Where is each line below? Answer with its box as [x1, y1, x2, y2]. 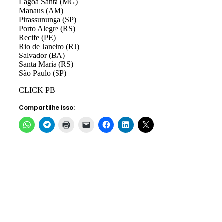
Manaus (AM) [19, 6, 63, 15]
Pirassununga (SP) [19, 15, 76, 24]
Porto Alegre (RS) [19, 24, 75, 33]
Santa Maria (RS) [19, 59, 73, 68]
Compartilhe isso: [19, 103, 75, 111]
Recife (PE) [19, 33, 55, 42]
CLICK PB [19, 85, 55, 94]
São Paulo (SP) [19, 68, 66, 77]
